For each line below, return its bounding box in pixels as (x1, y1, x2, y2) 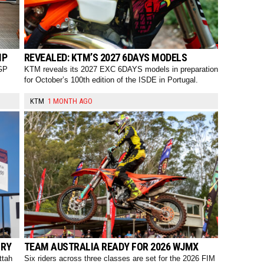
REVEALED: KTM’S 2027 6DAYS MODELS (24, 51, 187, 64)
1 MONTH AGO (47, 96, 93, 105)
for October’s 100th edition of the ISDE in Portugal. (24, 75, 198, 84)
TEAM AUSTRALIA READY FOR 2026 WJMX (24, 240, 199, 253)
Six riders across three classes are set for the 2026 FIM (24, 253, 215, 263)
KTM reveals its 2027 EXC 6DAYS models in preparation (24, 64, 218, 74)
